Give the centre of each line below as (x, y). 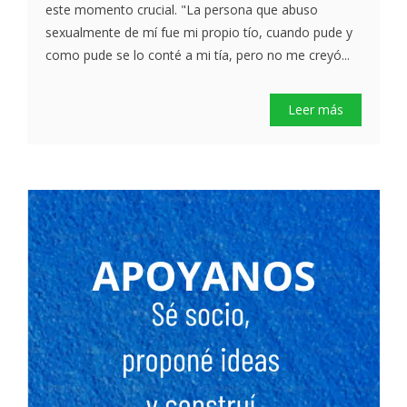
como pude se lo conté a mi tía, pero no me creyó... (198, 55)
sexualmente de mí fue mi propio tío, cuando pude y (199, 33)
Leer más (316, 110)
